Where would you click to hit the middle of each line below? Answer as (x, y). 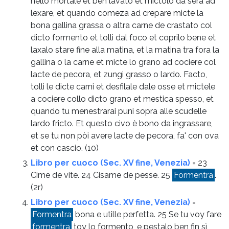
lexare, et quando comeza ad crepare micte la (117, 13)
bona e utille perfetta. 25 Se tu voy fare (147, 214)
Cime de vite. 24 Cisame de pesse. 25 (101, 175)
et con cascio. (58, 148)
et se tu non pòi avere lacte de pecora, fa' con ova (125, 135)
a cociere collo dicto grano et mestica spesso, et (122, 99)
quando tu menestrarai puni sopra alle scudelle (119, 111)
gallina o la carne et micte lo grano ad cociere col (123, 62)
